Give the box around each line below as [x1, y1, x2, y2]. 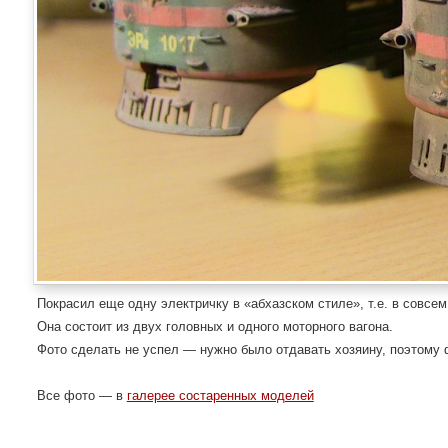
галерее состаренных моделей [126, 388, 314, 404]
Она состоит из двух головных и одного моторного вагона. [36, 319, 393, 335]
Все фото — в [36, 388, 127, 404]
